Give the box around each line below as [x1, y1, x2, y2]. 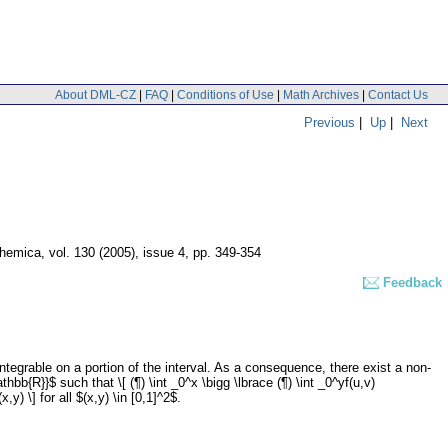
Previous [304, 114, 355, 130]
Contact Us [368, 87, 428, 102]
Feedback [383, 275, 442, 291]
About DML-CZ [55, 87, 136, 102]
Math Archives [283, 87, 359, 102]
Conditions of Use [177, 87, 274, 102]
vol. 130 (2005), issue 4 [49, 245, 185, 261]
